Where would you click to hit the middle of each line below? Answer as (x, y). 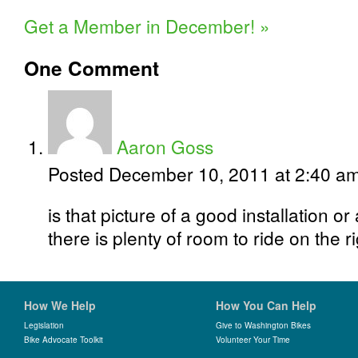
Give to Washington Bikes (263, 325)
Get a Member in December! (142, 26)
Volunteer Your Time (253, 340)
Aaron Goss (165, 146)
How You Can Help (266, 305)
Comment (111, 68)
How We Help (60, 305)
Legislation (44, 325)
